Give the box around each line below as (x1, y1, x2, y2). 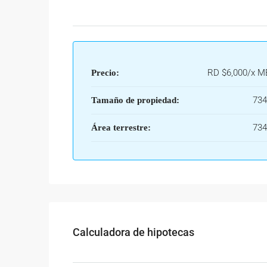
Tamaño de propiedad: (91, 95, 179, 105)
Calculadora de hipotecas (73, 226, 194, 238)
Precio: (91, 68, 119, 77)
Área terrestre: (91, 123, 151, 132)
